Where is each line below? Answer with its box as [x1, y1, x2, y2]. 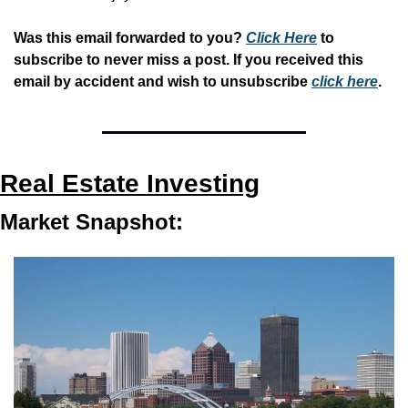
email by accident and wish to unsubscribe [14, 74, 311, 90]
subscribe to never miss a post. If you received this [14, 52, 363, 68]
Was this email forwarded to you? [14, 30, 246, 46]
